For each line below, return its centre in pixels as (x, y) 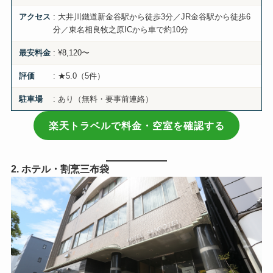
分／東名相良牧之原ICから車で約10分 (121, 30)
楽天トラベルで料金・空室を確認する (136, 126)
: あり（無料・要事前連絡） (103, 99)
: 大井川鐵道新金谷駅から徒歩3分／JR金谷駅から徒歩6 (152, 17)
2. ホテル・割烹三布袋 (60, 168)
